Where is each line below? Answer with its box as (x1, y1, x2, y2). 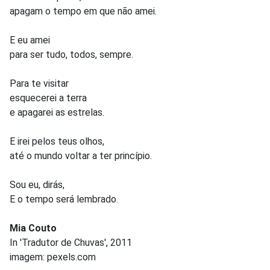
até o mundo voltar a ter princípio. (10, 149, 152, 162)
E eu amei (10, 34, 50, 46)
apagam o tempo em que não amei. (10, 5, 157, 17)
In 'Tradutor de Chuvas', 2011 (10, 236, 132, 248)
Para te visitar (10, 77, 69, 89)
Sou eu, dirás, (10, 178, 64, 190)
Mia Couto (10, 222, 57, 234)
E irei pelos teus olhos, (10, 135, 104, 147)
